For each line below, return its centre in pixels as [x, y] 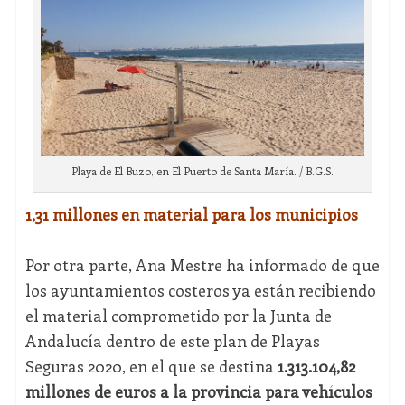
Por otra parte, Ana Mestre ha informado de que [202, 265]
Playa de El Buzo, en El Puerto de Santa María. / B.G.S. [202, 171]
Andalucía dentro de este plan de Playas [172, 341]
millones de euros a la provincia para [163, 392]
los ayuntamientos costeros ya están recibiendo [200, 291]
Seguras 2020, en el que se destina [151, 367]
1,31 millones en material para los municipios [191, 215]
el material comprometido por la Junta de [178, 316]
